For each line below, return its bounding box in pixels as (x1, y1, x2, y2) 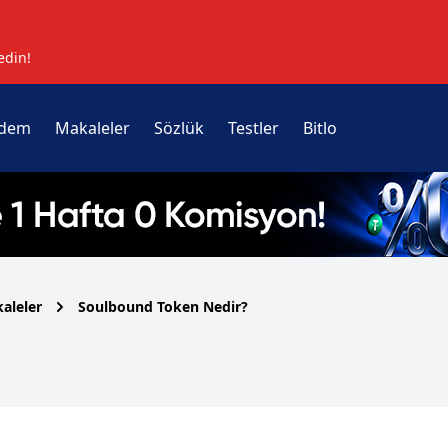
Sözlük (153, 117, 204, 139)
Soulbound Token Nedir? (78, 297, 248, 316)
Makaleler (54, 117, 130, 139)
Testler (227, 117, 279, 139)
